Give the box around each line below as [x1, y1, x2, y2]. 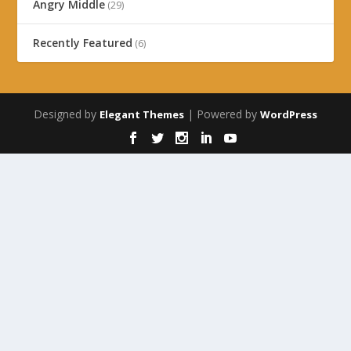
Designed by [34, 107, 100, 122]
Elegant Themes [100, 107, 184, 122]
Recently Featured [33, 35, 133, 51]
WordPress [260, 107, 317, 122]
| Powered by [184, 107, 260, 122]
